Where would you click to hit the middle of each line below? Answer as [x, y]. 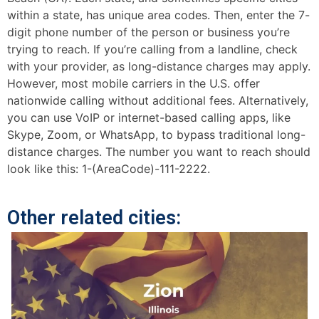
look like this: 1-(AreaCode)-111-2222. [109, 169]
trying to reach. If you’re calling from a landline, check [152, 49]
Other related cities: [94, 218]
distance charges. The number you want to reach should [159, 152]
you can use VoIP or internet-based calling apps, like [149, 118]
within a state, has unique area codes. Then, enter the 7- [158, 15]
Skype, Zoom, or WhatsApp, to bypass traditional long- [156, 135]
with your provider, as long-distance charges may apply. [159, 67]
